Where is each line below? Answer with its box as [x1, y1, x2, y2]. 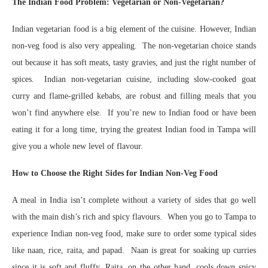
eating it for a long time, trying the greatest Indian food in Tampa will [12, 125, 256, 134]
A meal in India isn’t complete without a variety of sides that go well [12, 196, 256, 205]
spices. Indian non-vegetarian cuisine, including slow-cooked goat [12, 75, 256, 84]
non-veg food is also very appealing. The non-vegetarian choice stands [12, 41, 256, 50]
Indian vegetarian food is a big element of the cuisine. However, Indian [12, 25, 256, 33]
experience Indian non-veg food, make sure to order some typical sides [12, 229, 256, 238]
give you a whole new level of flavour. [12, 142, 143, 151]
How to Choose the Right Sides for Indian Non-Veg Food [12, 169, 218, 178]
